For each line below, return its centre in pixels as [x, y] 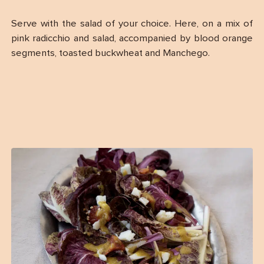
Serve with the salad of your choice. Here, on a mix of [132, 24]
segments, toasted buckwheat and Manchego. [110, 53]
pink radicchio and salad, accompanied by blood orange [132, 38]
